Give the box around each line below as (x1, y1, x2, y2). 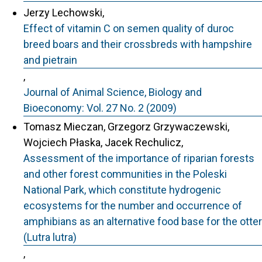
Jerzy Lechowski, (23, 6, 104, 19)
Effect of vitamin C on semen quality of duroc (23, 22, 234, 35)
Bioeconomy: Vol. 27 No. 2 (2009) (23, 101, 177, 114)
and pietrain (23, 53, 77, 66)
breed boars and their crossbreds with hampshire (23, 37, 252, 50)
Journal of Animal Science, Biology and (23, 85, 202, 98)
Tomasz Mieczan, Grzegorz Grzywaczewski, (23, 120, 229, 133)
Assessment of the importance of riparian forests (23, 152, 254, 164)
